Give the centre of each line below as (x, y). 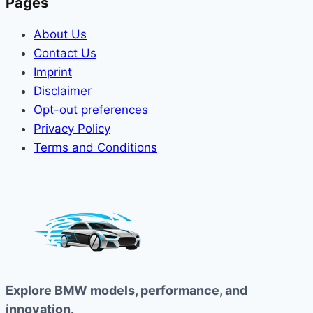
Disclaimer (63, 91)
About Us (60, 35)
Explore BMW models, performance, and (126, 291)
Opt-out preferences (91, 110)
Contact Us (65, 53)
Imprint (53, 72)
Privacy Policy (72, 129)
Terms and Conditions (95, 148)
